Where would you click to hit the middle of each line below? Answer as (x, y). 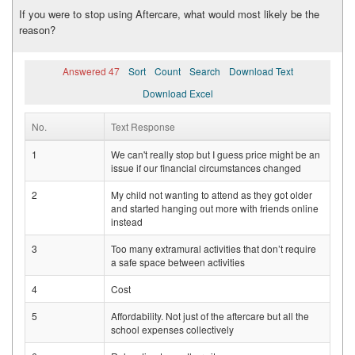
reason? (37, 30)
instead (127, 222)
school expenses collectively (172, 330)
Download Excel (177, 94)
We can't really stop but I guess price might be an (216, 155)
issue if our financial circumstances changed (206, 168)
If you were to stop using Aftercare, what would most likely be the (169, 14)
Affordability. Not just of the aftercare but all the (210, 316)
